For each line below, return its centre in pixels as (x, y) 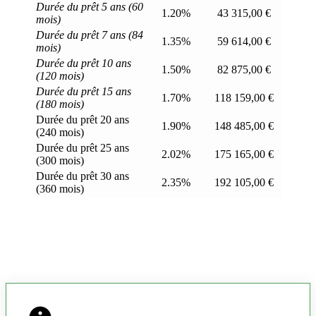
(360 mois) (60, 188)
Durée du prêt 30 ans (83, 176)
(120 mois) (60, 75)
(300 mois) (60, 160)
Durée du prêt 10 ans (84, 63)
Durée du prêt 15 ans (84, 91)
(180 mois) (60, 104)
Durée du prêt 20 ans (83, 119)
